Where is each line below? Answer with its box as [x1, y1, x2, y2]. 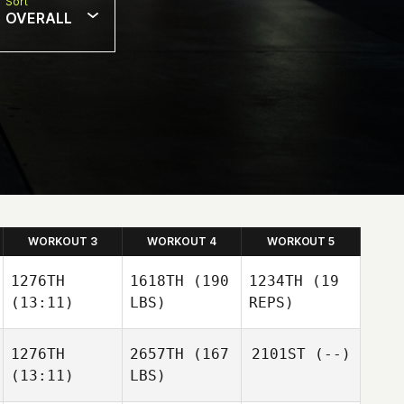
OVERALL [5, 9, 72, 27]
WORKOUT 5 [266, 234, 335, 248]
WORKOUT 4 [147, 234, 216, 248]
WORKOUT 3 [28, 234, 97, 248]
